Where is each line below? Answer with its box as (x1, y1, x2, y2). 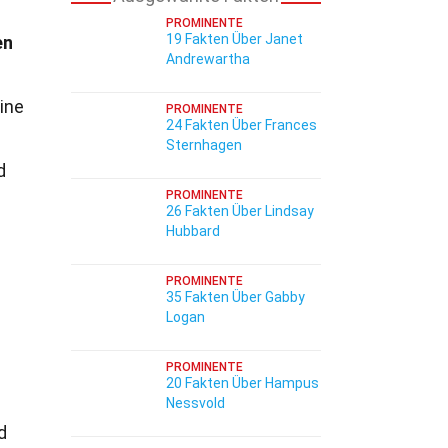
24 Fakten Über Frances (166, 117, 317, 133)
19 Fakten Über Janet (166, 31, 303, 47)
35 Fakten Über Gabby (166, 289, 305, 305)
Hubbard (166, 223, 220, 239)
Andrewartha (166, 51, 250, 67)
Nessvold (166, 395, 225, 411)
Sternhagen (166, 137, 242, 153)
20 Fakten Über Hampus (166, 375, 319, 391)
